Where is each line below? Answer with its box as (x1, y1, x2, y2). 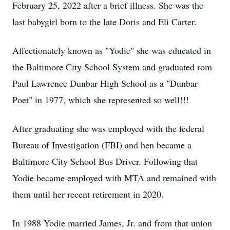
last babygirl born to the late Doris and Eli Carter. (12, 15, 197, 28)
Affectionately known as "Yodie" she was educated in (12, 44, 211, 56)
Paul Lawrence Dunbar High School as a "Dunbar (12, 77, 198, 89)
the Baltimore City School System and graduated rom (12, 61, 212, 73)
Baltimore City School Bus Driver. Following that (12, 155, 198, 167)
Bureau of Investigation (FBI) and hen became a (12, 139, 191, 151)
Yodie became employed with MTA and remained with (12, 171, 216, 184)
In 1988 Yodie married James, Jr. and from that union (12, 217, 212, 229)
